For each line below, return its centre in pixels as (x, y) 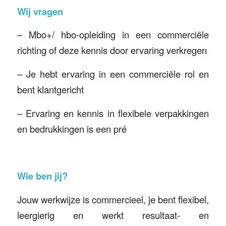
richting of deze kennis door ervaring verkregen (112, 50)
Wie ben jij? (42, 176)
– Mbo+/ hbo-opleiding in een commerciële (113, 35)
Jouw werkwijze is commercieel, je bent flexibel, (113, 199)
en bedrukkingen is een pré (72, 128)
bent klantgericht (50, 89)
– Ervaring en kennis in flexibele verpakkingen (113, 113)
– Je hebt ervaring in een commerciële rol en (113, 74)
